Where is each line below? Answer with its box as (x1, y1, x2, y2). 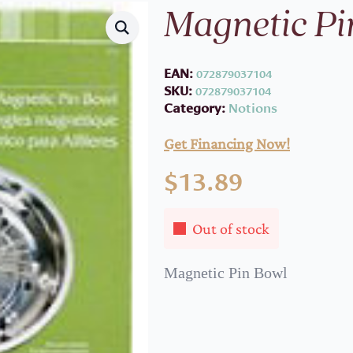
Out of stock (192, 220, 269, 237)
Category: (164, 98, 229, 117)
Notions (229, 98, 277, 117)
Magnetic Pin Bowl (164, 264, 288, 281)
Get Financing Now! (164, 135, 290, 152)
